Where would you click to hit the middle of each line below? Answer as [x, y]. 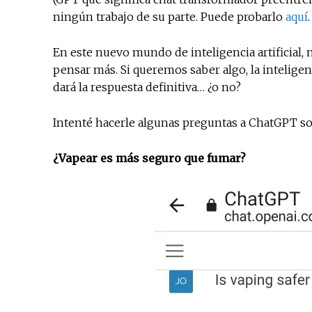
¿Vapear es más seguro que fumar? [149, 158]
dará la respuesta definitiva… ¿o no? [147, 87]
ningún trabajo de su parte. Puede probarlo [169, 17]
